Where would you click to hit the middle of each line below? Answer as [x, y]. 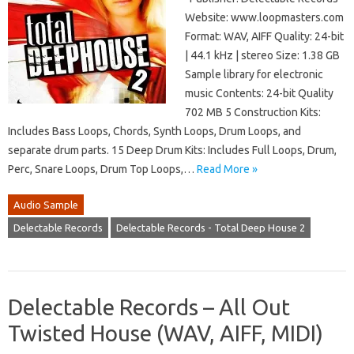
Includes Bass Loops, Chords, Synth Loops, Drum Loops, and [154, 132]
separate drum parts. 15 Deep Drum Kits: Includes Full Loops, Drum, [172, 151]
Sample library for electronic [254, 75]
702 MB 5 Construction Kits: [253, 113]
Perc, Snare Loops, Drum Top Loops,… [102, 169]
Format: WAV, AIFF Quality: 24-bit [264, 37]
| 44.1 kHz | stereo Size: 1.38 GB [262, 56]
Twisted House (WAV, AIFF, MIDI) [166, 333]
